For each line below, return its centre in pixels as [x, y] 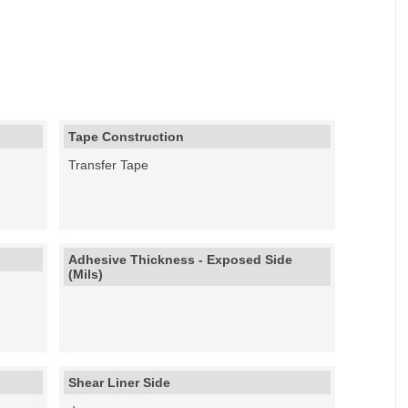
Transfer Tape [109, 165]
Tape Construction [127, 137]
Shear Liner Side [120, 382]
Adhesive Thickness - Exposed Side [181, 260]
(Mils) [86, 274]
